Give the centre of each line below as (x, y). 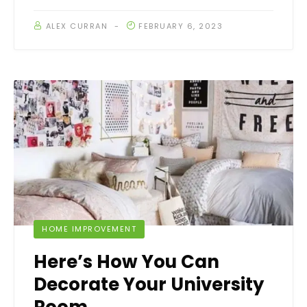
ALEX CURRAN (76, 26)
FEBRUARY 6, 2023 (181, 26)
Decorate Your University (149, 285)
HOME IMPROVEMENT (89, 229)
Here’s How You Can (126, 262)
